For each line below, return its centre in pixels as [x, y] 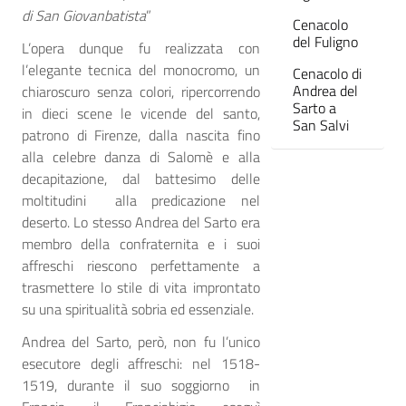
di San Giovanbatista [84, 16]
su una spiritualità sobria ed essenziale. [138, 309]
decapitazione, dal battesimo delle [141, 179]
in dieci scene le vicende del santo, [141, 114]
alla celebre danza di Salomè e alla [141, 157]
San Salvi [320, 125]
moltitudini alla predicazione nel [141, 201]
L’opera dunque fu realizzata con [141, 48]
